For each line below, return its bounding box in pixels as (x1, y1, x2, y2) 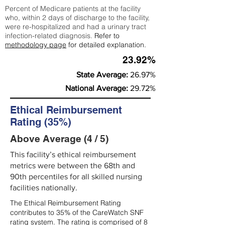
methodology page (5, 40, 66, 49)
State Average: (76, 70, 130, 79)
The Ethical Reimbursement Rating (10, 198, 121, 207)
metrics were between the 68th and (10, 161, 135, 170)
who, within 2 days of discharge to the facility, (5, 13, 150, 22)
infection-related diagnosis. (5, 31, 94, 40)
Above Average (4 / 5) (10, 133, 108, 144)
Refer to (94, 31, 120, 40)
